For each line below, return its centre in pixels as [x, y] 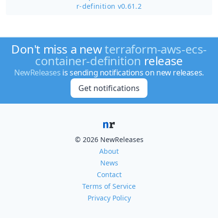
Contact [109, 174]
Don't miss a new [58, 49]
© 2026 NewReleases [109, 139]
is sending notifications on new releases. [132, 73]
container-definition [88, 61]
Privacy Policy [109, 198]
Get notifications [109, 88]
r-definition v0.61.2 [109, 6]
